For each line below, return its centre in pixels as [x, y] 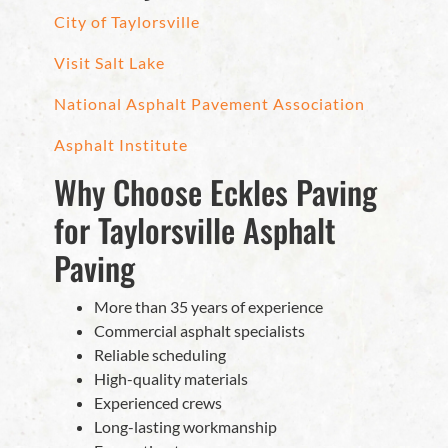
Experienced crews [158, 403]
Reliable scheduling [160, 355]
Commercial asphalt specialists [199, 331]
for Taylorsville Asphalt [195, 230]
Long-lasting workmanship [185, 427]
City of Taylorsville [127, 22]
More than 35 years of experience [208, 307]
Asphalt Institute [121, 145]
